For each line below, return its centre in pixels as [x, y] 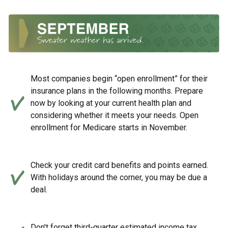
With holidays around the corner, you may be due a [119, 178]
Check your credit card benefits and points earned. [119, 165]
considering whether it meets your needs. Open [115, 116]
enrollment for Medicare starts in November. [109, 128]
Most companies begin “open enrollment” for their [119, 79]
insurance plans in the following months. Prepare [117, 91]
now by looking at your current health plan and [111, 103]
